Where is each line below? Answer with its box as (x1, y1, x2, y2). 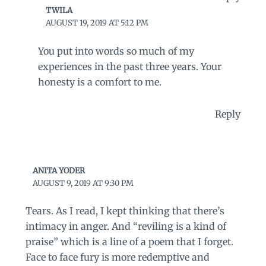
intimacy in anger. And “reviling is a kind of (25, 220, 226, 233)
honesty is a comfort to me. (38, 75, 162, 88)
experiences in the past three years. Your (38, 60, 222, 72)
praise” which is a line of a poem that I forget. (25, 236, 233, 248)
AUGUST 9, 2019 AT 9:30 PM (33, 178, 134, 188)
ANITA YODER (33, 165, 85, 176)
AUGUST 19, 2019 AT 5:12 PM (45, 17, 148, 28)
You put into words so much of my (38, 45, 195, 57)
